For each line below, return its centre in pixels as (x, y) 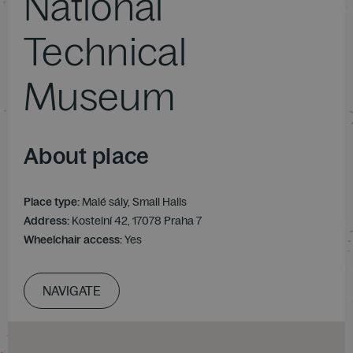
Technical (105, 51)
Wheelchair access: (74, 240)
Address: (48, 221)
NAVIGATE (72, 291)
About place (87, 156)
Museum (99, 96)
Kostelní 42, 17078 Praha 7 (137, 221)
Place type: (53, 202)
